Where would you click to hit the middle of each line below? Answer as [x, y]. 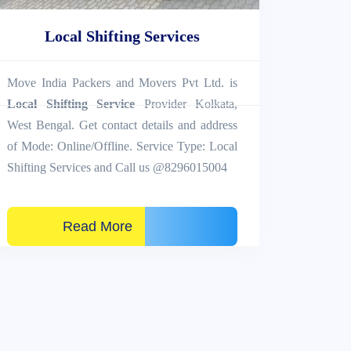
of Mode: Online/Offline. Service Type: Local [122, 146]
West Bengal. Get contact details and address [122, 125]
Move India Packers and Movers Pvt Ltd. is [122, 82]
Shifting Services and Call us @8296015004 [117, 167]
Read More [76, 226]
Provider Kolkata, [186, 103]
